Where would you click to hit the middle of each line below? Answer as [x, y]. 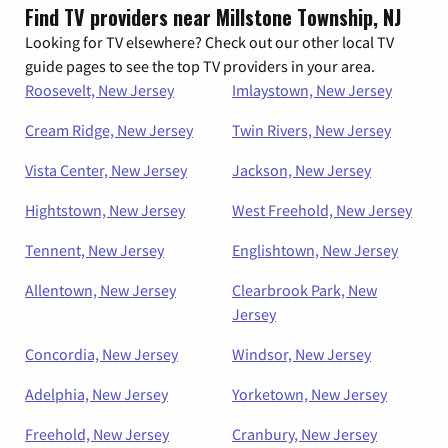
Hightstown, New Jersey [105, 210]
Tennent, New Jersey [94, 250]
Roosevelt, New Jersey [99, 90]
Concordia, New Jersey [101, 354]
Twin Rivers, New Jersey [311, 130]
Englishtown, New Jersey [315, 250]
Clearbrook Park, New [304, 290]
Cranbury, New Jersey [304, 434]
